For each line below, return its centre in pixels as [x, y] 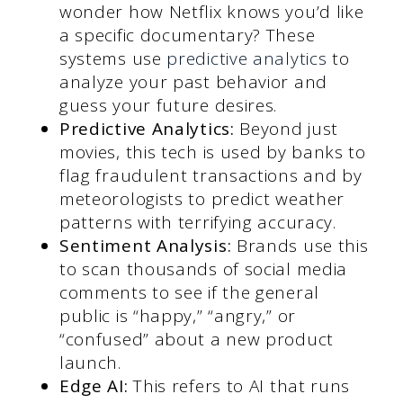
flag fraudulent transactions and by [210, 175]
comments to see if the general [189, 292]
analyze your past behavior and [193, 81]
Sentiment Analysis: [145, 245]
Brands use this [300, 245]
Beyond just [287, 128]
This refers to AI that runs [239, 385]
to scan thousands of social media [203, 269]
